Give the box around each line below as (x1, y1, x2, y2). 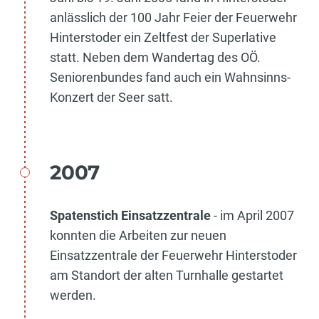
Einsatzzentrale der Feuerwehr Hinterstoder (50, 247, 297, 263)
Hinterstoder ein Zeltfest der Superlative (50, 29, 276, 45)
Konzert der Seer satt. (50, 89, 173, 105)
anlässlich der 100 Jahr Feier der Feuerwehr (50, 9, 297, 25)
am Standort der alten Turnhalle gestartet (50, 267, 283, 283)
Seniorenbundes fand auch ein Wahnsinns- (50, 69, 291, 85)
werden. (50, 287, 96, 303)
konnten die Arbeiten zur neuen (50, 227, 226, 243)
